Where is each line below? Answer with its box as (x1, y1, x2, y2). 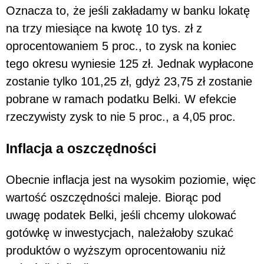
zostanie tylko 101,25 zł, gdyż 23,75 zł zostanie (6, 75, 252, 88)
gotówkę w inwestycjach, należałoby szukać (6, 226, 233, 239)
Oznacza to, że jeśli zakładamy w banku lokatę (6, 4, 250, 18)
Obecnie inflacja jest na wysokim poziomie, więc (6, 173, 256, 186)
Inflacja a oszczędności (6, 140, 156, 156)
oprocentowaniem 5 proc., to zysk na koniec (6, 39, 236, 53)
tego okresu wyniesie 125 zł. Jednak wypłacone (6, 57, 253, 71)
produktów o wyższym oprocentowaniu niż (6, 243, 226, 257)
